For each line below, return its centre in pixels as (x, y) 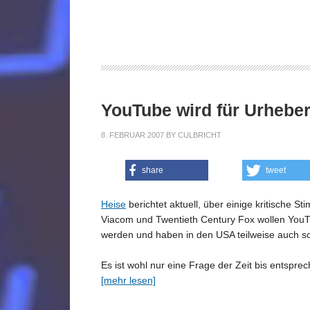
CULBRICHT (200, 135)
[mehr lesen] (128, 281)
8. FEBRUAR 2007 (133, 135)
